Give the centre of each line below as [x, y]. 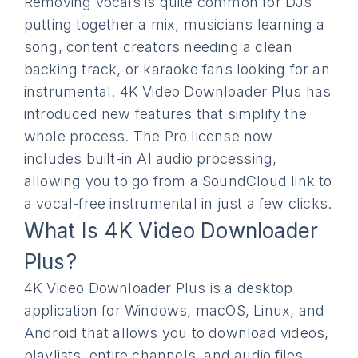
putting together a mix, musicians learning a [174, 24]
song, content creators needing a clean [158, 47]
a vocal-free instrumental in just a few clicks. [178, 203]
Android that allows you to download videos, [176, 333]
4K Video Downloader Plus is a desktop [158, 288]
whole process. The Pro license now [148, 136]
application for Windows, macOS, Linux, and [174, 310]
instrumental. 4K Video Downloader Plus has [177, 91]
